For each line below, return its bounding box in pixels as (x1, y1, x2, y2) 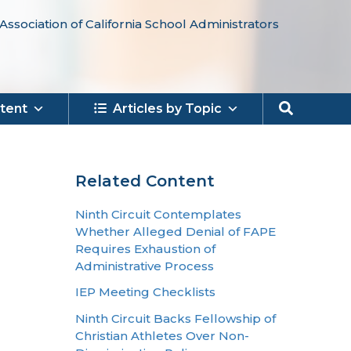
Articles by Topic (113, 101, 222, 116)
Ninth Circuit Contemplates (75, 207, 241, 222)
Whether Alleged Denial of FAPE (75, 224, 276, 239)
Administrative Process (75, 259, 214, 273)
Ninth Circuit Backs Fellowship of (75, 310, 276, 326)
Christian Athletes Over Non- (75, 327, 249, 343)
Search (278, 97, 334, 116)
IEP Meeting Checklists (75, 284, 215, 300)
